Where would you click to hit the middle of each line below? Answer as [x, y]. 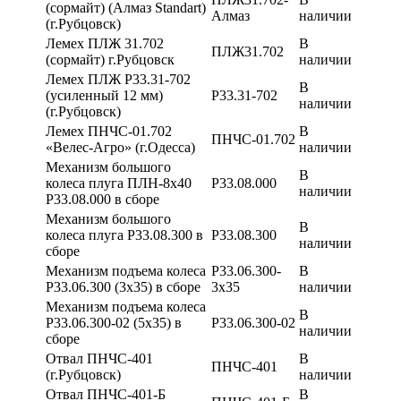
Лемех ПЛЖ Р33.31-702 [118, 79]
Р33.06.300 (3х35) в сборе [123, 286]
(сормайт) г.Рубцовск [110, 59]
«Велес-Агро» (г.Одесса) [120, 147]
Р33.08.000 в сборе [102, 199]
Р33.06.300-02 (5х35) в [114, 322]
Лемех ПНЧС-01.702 [109, 131]
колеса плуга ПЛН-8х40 [119, 183]
